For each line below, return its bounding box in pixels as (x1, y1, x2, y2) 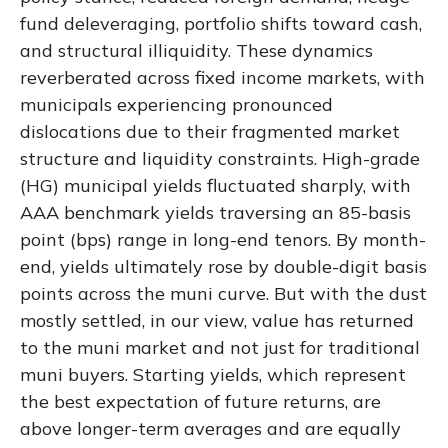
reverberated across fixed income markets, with (20, 66, 425, 89)
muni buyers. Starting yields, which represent (20, 363, 406, 386)
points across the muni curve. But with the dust (20, 282, 427, 305)
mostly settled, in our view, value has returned (20, 309, 414, 332)
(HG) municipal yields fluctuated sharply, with (20, 174, 411, 197)
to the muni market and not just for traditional (20, 336, 420, 359)
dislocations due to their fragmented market (20, 120, 400, 143)
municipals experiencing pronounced (20, 93, 333, 116)
